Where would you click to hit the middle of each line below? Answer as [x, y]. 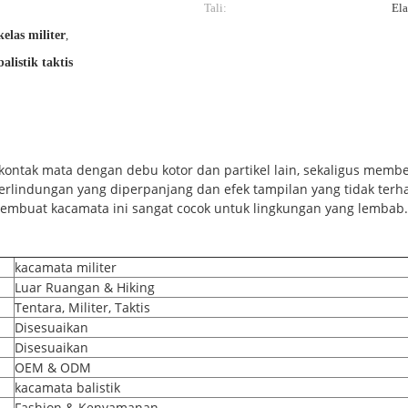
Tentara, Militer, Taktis [82, 307]
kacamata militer [66, 267]
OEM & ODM [53, 367]
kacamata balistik [67, 388]
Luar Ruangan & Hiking [85, 287]
